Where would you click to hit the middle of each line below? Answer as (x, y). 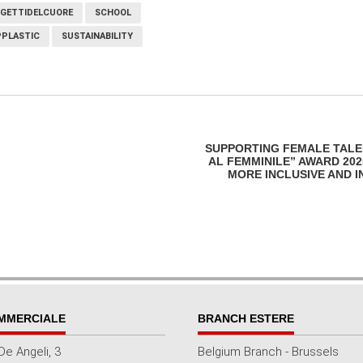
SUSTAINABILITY (97, 36)
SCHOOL (113, 13)
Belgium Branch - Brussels (268, 352)
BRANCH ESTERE (246, 318)
